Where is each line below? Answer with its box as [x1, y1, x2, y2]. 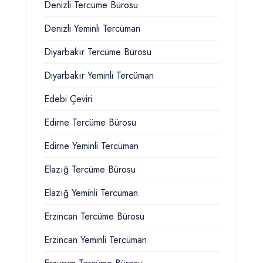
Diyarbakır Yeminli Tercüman [44, 69, 154, 83]
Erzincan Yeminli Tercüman [44, 233, 147, 247]
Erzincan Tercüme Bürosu [44, 210, 144, 224]
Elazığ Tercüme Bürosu [44, 163, 136, 177]
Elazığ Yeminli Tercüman [44, 186, 138, 200]
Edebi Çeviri [44, 92, 92, 106]
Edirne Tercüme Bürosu [44, 116, 136, 130]
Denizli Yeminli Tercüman [44, 22, 140, 36]
